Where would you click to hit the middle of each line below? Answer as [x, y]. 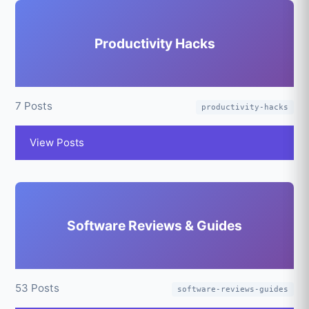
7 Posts [34, 106]
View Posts [57, 142]
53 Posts [38, 288]
